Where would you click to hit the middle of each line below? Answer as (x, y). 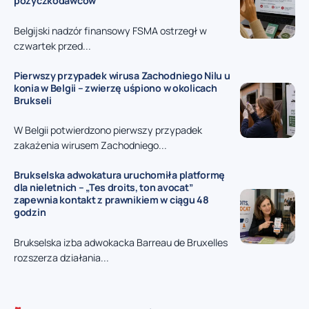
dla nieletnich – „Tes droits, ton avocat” (103, 188)
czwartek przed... (52, 46)
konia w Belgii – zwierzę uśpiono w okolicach (116, 88)
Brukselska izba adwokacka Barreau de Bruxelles (121, 242)
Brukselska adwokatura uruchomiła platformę (120, 175)
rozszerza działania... (61, 257)
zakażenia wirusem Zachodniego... (90, 146)
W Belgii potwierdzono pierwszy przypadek (108, 130)
